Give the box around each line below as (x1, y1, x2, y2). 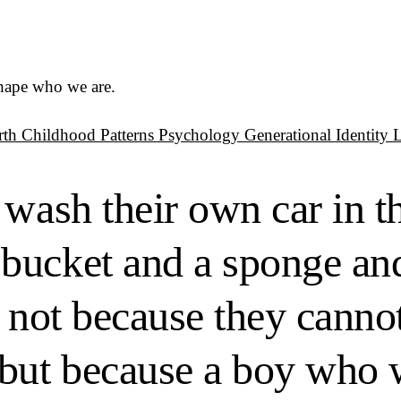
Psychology (158, 125, 244, 144)
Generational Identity (244, 125, 393, 144)
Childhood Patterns (21, 125, 158, 144)
